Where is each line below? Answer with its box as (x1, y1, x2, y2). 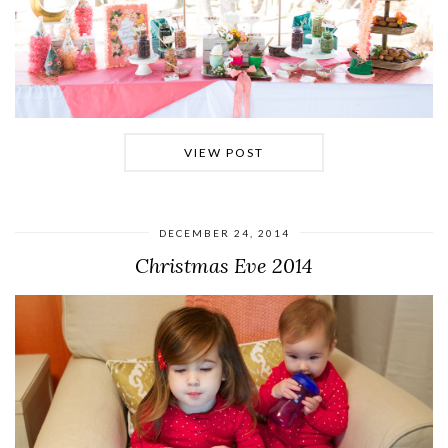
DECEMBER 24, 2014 (158, 226, 290, 239)
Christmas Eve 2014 (135, 252, 313, 278)
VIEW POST (184, 144, 264, 160)
